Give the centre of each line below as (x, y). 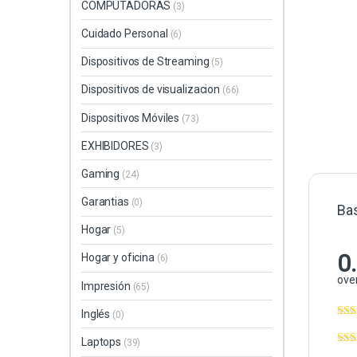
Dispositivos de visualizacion (152, 90)
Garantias (106, 202)
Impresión (107, 286)
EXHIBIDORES (116, 145)
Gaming (102, 173)
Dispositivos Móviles (132, 118)
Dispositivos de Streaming (147, 62)
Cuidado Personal (126, 33)
